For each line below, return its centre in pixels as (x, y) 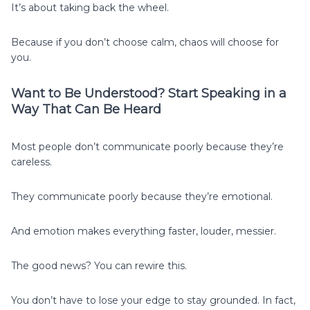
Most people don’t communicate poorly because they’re (147, 146)
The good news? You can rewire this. (99, 265)
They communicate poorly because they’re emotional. (142, 196)
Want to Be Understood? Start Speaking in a (149, 93)
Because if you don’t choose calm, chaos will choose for (145, 42)
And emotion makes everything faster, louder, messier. (144, 231)
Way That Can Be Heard (86, 109)
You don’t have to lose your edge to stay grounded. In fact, (153, 300)
